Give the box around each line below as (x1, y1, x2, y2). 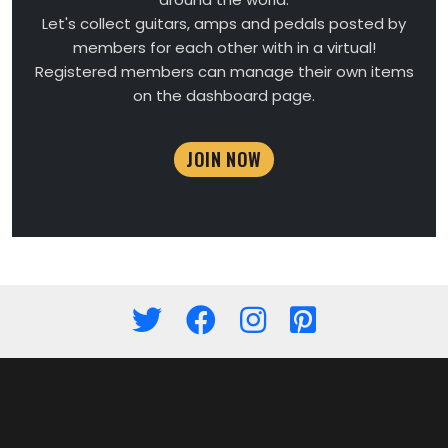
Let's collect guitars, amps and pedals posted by (42, 13, 406, 34)
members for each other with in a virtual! (72, 37, 376, 58)
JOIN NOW (186, 146, 262, 172)
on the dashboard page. (133, 85, 315, 106)
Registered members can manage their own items (34, 61, 414, 82)
